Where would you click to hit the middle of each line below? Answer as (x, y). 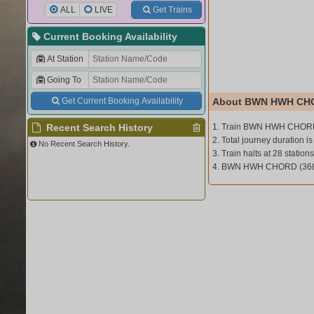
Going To (64, 80)
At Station (65, 59)
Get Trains (172, 10)
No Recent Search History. (84, 144)
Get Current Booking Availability (122, 101)
